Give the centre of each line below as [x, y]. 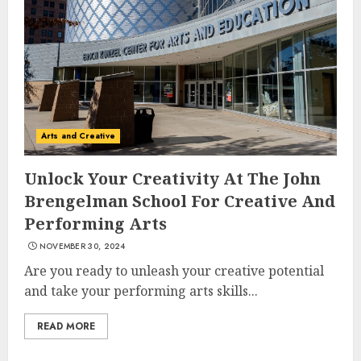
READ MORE [66, 326]
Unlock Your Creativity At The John [172, 178]
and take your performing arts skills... [141, 291]
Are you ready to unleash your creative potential [174, 271]
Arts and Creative [78, 136]
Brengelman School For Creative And [180, 201]
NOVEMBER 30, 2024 [82, 246]
